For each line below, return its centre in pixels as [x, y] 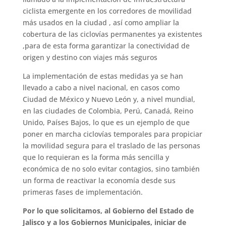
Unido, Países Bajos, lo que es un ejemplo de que [106, 122]
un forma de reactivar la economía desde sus [99, 180]
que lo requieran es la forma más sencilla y [96, 157]
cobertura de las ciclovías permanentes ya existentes [112, 34]
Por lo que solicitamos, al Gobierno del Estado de [108, 210]
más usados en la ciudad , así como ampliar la [101, 22]
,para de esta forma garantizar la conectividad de [106, 45]
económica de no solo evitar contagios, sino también [111, 168]
